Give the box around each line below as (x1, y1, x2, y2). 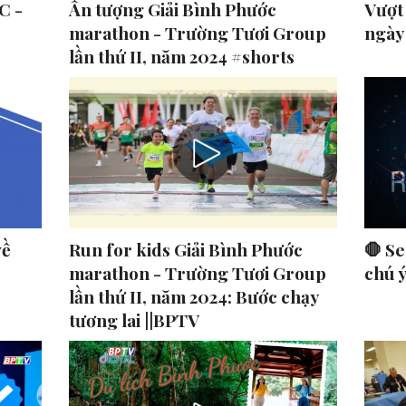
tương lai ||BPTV (68, 308, 199, 333)
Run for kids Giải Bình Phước (68, 237, 303, 262)
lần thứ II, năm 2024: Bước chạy (68, 285, 318, 309)
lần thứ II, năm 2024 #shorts (68, 44, 295, 69)
